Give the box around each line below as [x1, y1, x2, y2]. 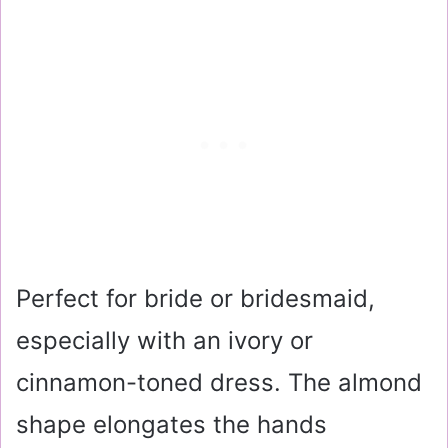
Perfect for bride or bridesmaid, [16, 284, 375, 313]
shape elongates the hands [16, 410, 327, 439]
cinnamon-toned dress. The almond [16, 368, 422, 397]
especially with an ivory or [16, 326, 313, 355]
